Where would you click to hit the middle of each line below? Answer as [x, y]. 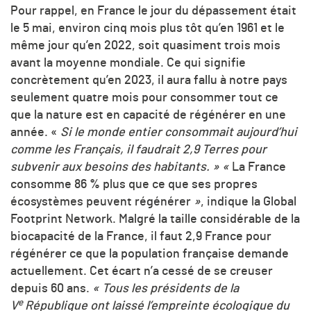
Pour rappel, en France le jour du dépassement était [153, 11]
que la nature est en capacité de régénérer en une [148, 116]
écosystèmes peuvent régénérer [101, 202]
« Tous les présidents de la [166, 289]
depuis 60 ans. [51, 289]
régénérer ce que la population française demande [150, 254]
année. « [35, 133]
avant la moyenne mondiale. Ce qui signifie [128, 64]
